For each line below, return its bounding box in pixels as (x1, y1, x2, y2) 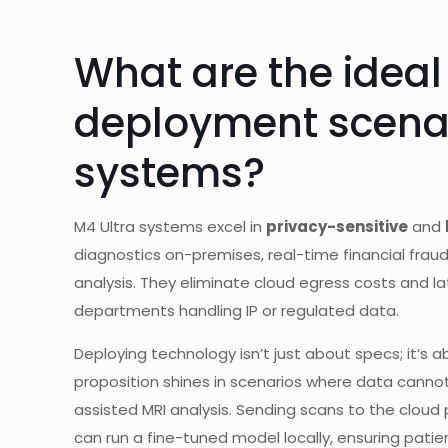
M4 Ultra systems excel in (74, 216, 266, 237)
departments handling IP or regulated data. (74, 300, 399, 321)
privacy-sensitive (266, 216, 408, 237)
